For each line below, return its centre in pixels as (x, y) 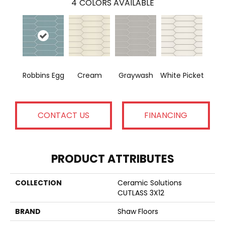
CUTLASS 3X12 (141, 193)
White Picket (182, 75)
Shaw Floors (138, 211)
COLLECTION (38, 183)
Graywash (136, 75)
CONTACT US (63, 116)
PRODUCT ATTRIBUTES (113, 159)
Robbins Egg (43, 75)
